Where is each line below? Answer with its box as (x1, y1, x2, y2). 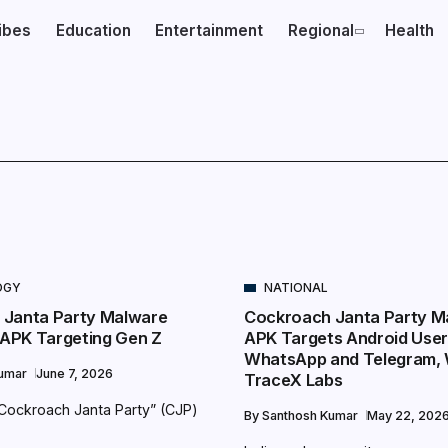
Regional (287, 21, 354, 40)
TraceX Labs (244, 370, 343, 390)
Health (385, 21, 435, 40)
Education (55, 21, 131, 40)
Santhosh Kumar (262, 408, 361, 423)
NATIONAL (264, 280, 328, 295)
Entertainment (155, 21, 264, 40)
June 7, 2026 (36, 366, 113, 381)
